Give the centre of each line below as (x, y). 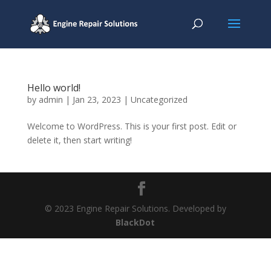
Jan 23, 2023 (96, 100)
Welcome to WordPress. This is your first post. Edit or (132, 126)
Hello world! (54, 88)
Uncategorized (159, 100)
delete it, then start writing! (79, 140)
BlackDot (135, 222)
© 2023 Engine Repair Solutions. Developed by (135, 208)
